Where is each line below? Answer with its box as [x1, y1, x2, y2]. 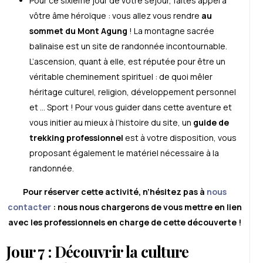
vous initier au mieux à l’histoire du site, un [29, 117, 191, 129]
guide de [191, 117, 229, 129]
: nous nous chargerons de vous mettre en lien [50, 201, 242, 213]
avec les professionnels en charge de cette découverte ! [8, 217, 241, 228]
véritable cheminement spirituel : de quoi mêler [29, 71, 213, 83]
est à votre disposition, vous [123, 132, 237, 144]
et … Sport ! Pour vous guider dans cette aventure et [29, 102, 232, 113]
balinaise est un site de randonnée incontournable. [29, 41, 227, 52]
